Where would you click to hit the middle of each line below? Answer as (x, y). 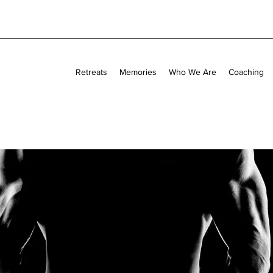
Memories (138, 72)
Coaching (246, 72)
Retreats (91, 72)
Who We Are (193, 72)
